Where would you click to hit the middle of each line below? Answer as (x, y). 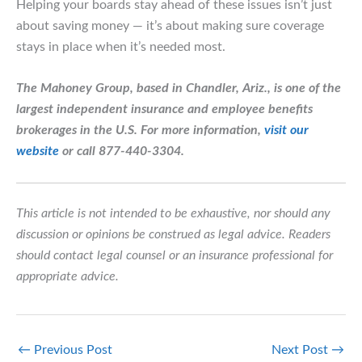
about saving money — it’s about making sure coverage (170, 25)
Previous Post (72, 349)
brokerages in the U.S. (77, 130)
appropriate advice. (67, 276)
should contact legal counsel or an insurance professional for (175, 255)
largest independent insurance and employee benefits (164, 109)
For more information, (202, 130)
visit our (286, 130)
